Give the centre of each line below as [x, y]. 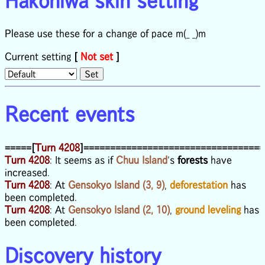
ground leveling [208, 209]
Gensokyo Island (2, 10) [119, 209]
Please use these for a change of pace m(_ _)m [105, 33]
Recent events [70, 114]
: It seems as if [83, 159]
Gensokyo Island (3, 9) [116, 184]
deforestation [199, 184]
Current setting [39, 56]
